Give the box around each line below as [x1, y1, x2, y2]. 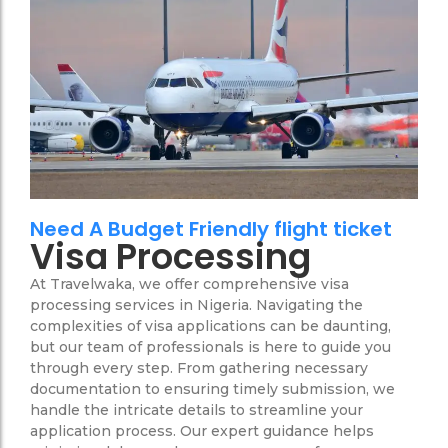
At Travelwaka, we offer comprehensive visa [30, 275, 349, 294]
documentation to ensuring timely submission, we [30, 380, 395, 399]
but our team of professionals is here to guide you [30, 338, 391, 357]
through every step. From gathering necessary [30, 359, 368, 378]
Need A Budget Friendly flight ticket [30, 215, 392, 244]
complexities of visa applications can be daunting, [30, 317, 391, 336]
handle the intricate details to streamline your [30, 401, 363, 420]
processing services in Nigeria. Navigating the [30, 296, 363, 315]
